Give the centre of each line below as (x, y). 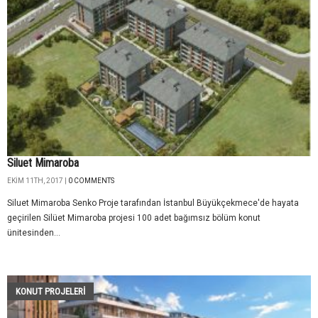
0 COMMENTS (91, 180)
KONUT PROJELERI (50, 291)
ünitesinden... (34, 232)
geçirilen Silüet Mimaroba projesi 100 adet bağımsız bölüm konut (134, 218)
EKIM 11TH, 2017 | (38, 180)
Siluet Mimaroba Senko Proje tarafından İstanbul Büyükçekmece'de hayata (153, 203)
